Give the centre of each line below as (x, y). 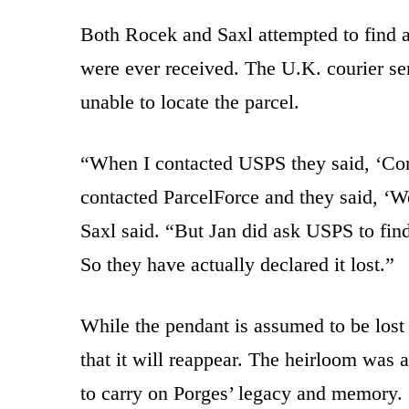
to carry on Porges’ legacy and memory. (241, 393)
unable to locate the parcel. (190, 101)
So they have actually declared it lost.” (237, 264)
